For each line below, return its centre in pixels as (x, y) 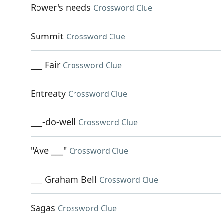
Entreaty (48, 93)
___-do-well (53, 122)
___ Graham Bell (64, 179)
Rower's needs (61, 7)
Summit (47, 36)
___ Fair (45, 65)
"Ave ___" (49, 150)
